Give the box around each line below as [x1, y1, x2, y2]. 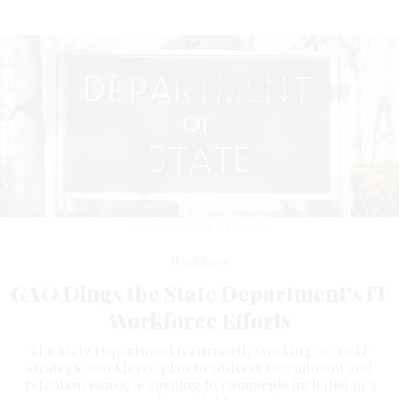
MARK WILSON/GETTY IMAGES [128, 222, 271, 234]
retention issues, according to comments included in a [23, 375, 376, 395]
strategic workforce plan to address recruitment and [26, 358, 373, 378]
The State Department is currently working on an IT [29, 341, 370, 361]
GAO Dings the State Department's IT [10, 279, 389, 308]
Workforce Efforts [108, 305, 291, 335]
